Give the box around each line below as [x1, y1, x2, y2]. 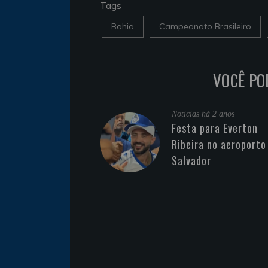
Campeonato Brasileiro [159, 20, 251, 32]
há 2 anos [202, 109, 234, 118]
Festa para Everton [172, 120, 258, 136]
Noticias [172, 109, 202, 118]
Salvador [172, 152, 211, 168]
